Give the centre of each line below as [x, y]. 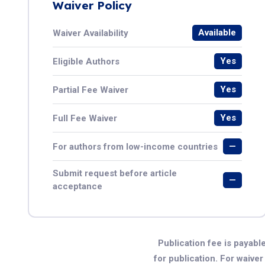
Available [217, 33]
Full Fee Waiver [85, 118]
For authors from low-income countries [135, 146]
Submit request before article [115, 173]
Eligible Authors [86, 61]
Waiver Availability [91, 33]
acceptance [77, 186]
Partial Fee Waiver [91, 90]
